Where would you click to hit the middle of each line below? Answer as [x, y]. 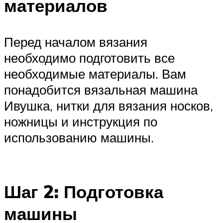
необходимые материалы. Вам [95, 74]
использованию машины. [79, 138]
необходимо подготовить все [89, 58]
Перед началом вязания [76, 42]
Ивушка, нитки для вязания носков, [109, 106]
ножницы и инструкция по [81, 122]
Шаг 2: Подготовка [84, 192]
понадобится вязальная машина [101, 90]
